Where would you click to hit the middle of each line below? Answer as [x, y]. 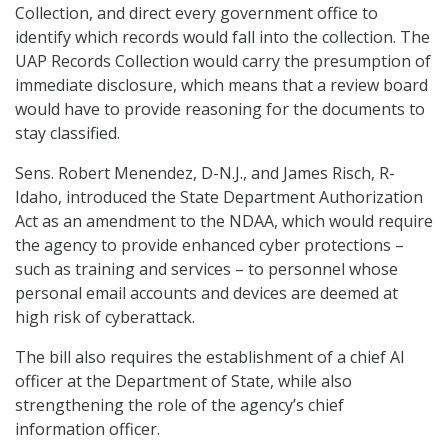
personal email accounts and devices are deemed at [206, 293]
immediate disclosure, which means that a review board [221, 85]
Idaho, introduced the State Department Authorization [219, 197]
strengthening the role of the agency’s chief [179, 405]
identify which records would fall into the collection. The [222, 37]
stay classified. [67, 133]
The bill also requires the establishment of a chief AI [210, 357]
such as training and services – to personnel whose [206, 269]
